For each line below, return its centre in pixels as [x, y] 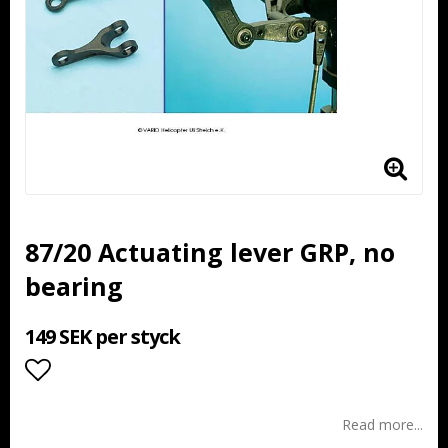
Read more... [382, 424]
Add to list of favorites [156, 409]
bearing [74, 286]
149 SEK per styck [102, 336]
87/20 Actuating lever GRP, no [210, 252]
